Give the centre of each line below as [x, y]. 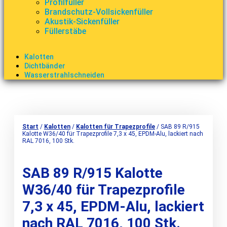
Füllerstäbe [65, 31]
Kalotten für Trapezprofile [116, 126]
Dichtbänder [45, 66]
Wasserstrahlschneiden [64, 75]
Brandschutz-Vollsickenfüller [99, 12]
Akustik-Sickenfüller [82, 21]
